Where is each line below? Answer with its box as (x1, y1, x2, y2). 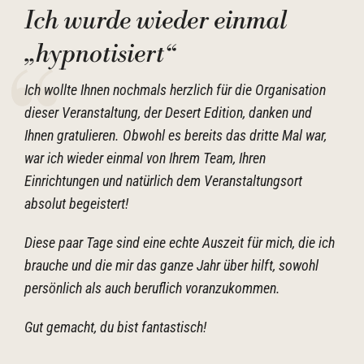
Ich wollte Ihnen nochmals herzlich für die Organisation (24, 81, 326, 98)
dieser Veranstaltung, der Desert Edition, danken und (24, 104, 312, 121)
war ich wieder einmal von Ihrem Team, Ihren (24, 149, 266, 167)
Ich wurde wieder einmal (24, 6, 288, 37)
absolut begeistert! (24, 195, 128, 212)
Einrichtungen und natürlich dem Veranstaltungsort (24, 172, 302, 189)
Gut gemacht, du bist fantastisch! (24, 318, 206, 336)
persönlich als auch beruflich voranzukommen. (24, 279, 284, 297)
